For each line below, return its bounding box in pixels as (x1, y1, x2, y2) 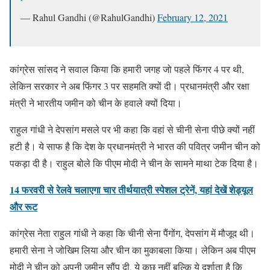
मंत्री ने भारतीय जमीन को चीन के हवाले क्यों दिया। (10, 96, 182, 109)
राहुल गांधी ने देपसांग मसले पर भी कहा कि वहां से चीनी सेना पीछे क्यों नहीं (10, 122, 255, 136)
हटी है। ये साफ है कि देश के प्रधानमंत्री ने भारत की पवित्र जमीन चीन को (10, 139, 260, 152)
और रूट (10, 199, 37, 213)
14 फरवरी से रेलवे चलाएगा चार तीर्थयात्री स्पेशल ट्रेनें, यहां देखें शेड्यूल (10, 182, 253, 196)
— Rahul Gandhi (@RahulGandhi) (20, 10, 157, 24)
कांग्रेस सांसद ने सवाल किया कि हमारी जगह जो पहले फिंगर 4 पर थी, (10, 62, 244, 75)
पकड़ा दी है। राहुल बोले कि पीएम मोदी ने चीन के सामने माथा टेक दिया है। (10, 156, 259, 169)
